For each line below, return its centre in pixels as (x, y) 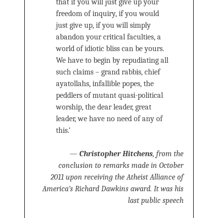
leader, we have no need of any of (109, 119)
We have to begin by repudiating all (112, 61)
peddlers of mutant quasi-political (109, 96)
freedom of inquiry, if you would (108, 14)
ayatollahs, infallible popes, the (105, 84)
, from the (168, 154)
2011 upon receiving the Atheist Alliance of (117, 177)
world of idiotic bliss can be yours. (110, 49)
